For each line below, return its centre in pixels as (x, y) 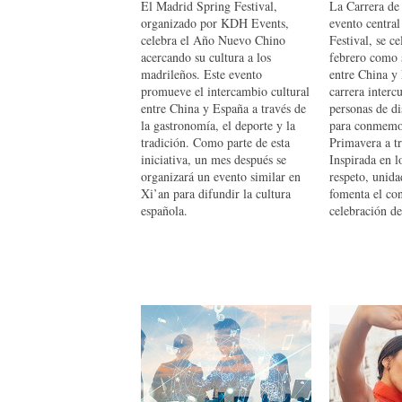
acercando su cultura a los (206, 57)
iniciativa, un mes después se (214, 159)
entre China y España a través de (223, 108)
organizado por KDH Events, (215, 23)
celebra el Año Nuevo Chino (213, 40)
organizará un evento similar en (221, 176)
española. (164, 210)
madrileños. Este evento (201, 74)
